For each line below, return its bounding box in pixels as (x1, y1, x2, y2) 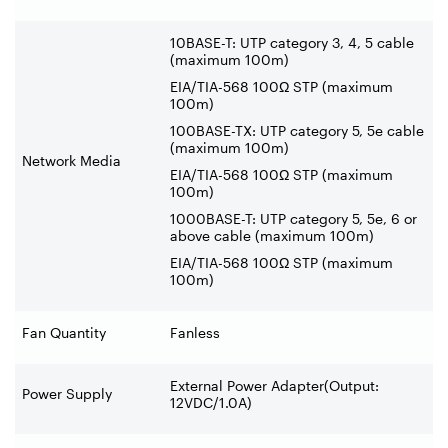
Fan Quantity (22, 323, 106, 341)
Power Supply (22, 384, 112, 402)
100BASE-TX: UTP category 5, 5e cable (170, 121, 424, 139)
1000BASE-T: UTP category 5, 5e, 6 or (170, 209, 417, 227)
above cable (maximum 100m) (170, 226, 374, 244)
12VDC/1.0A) (170, 393, 252, 411)
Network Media (22, 151, 121, 169)
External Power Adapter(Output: (170, 376, 379, 394)
